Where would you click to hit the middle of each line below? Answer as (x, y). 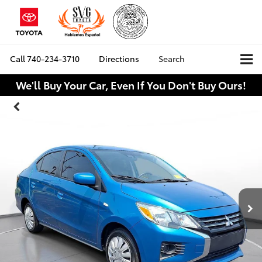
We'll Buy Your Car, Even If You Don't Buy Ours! (131, 85)
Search (172, 59)
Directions (119, 59)
